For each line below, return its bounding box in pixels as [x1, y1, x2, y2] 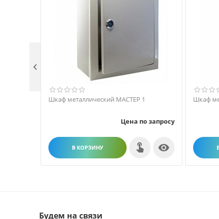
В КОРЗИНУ [72, 144, 103, 151]
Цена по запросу [121, 116, 175, 126]
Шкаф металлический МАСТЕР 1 [48, 95, 145, 104]
